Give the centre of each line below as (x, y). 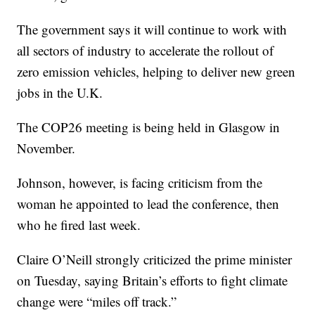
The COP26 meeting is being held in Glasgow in (149, 127)
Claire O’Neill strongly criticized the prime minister (155, 259)
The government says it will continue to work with (152, 30)
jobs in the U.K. (60, 93)
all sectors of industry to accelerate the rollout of (146, 51)
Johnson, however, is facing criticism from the (140, 183)
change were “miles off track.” (97, 302)
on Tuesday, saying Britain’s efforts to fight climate (153, 281)
